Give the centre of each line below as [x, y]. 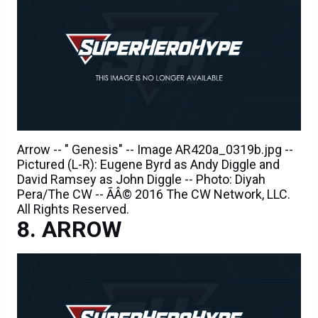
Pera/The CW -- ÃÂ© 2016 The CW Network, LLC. [154, 194]
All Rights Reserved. [73, 209]
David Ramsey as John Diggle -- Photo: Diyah [141, 179]
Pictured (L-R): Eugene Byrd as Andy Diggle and [148, 164]
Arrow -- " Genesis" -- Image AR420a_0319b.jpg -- [155, 149]
